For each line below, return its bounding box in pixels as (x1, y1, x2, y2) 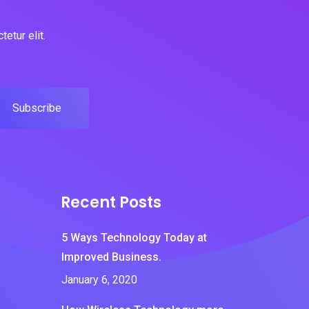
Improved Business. (61, 250, 161, 263)
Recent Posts (61, 192, 161, 213)
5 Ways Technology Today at (61, 231, 207, 244)
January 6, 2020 (61, 273, 137, 286)
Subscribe (12, 101, 61, 114)
